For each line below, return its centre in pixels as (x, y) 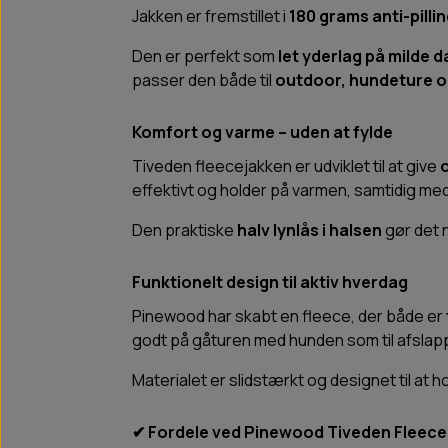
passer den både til (203, 80)
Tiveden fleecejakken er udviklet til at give (286, 166)
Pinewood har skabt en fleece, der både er (289, 316)
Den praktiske (184, 230)
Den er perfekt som (205, 56)
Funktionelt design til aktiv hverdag (270, 282)
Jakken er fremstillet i (210, 16)
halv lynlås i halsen (309, 230)
